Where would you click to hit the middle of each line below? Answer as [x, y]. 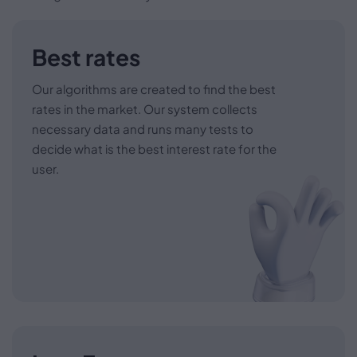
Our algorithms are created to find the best [154, 88]
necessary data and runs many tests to [143, 128]
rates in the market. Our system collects [145, 108]
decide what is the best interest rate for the [154, 148]
